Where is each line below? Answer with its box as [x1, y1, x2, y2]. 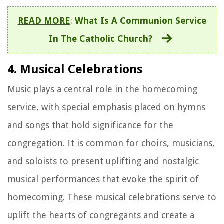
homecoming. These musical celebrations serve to [7, 191, 216, 202]
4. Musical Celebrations [7, 62, 142, 76]
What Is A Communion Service [74, 15, 206, 26]
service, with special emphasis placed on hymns [7, 101, 205, 112]
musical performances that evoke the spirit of [7, 173, 199, 184]
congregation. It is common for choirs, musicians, [7, 137, 215, 148]
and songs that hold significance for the [7, 119, 173, 130]
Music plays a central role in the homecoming [7, 83, 197, 94]
